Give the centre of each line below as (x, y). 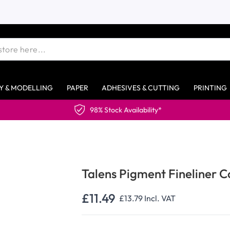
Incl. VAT (160, 198)
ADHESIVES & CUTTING (141, 88)
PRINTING (210, 88)
